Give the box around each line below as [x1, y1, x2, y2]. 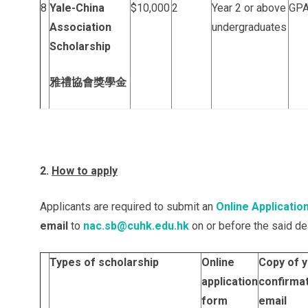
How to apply [52, 164, 118, 177]
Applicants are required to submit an [40, 200, 216, 213]
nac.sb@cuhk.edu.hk [83, 219, 189, 232]
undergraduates [212, 21, 287, 34]
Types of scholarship [49, 256, 159, 269]
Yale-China [49, 1, 104, 14]
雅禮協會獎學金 [49, 76, 126, 89]
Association [49, 21, 111, 34]
